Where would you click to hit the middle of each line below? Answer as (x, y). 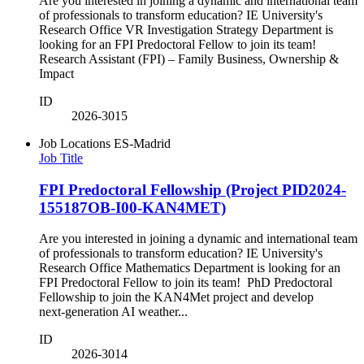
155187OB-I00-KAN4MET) (132, 207)
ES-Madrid (142, 143)
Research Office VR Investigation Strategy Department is (186, 30)
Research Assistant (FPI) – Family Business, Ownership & (189, 59)
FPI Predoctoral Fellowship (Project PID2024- (193, 189)
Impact (60, 74)
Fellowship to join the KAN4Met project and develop (176, 297)
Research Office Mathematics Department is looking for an (190, 268)
